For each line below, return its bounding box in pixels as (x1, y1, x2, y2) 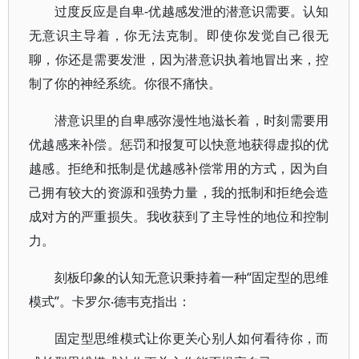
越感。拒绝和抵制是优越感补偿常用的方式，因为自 (29, 159, 329, 177)
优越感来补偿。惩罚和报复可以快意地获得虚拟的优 (29, 135, 329, 153)
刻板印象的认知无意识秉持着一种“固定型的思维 (54, 268, 329, 286)
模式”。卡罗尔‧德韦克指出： (29, 292, 191, 310)
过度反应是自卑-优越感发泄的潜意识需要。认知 (54, 2, 329, 20)
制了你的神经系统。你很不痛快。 (29, 75, 221, 92)
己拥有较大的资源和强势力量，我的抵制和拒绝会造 (29, 184, 329, 201)
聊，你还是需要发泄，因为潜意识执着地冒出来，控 (29, 50, 329, 68)
